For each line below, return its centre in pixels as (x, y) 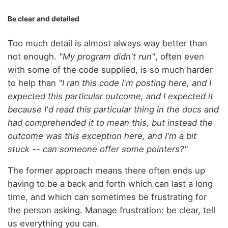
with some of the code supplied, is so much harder (110, 69)
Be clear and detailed (44, 19)
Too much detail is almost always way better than (107, 43)
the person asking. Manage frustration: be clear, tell (111, 210)
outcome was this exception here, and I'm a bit (102, 136)
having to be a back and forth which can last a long (110, 184)
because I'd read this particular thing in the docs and (113, 109)
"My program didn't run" (107, 56)
